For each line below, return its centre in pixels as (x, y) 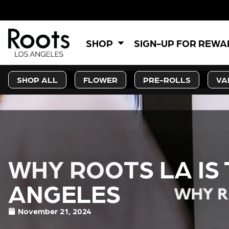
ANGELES (64, 192)
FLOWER (100, 79)
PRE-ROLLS (167, 79)
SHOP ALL (37, 79)
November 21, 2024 (55, 211)
